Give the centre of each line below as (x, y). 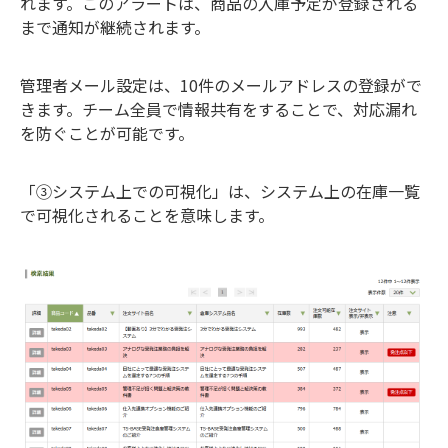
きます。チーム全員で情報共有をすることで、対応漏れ (218, 108)
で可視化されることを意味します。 (147, 214)
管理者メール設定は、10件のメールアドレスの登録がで (221, 84)
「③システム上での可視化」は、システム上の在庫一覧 (220, 190)
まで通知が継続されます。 (115, 26)
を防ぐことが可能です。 (107, 132)
